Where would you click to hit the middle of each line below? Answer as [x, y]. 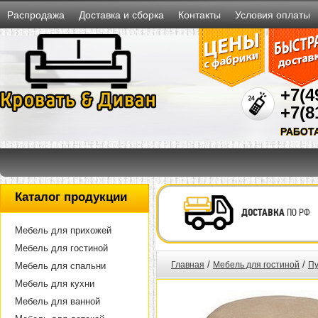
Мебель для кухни [55, 284]
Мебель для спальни [60, 266]
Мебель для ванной [57, 301]
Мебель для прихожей [63, 230]
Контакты [199, 15]
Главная [188, 265]
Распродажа [36, 15]
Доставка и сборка [121, 15]
